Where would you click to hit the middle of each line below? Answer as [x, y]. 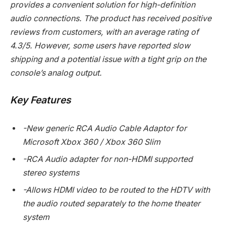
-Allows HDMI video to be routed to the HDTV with [116, 190]
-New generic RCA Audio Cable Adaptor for [105, 128]
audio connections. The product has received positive [111, 18]
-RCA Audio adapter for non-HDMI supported [108, 159]
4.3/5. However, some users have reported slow [100, 45]
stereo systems [51, 173]
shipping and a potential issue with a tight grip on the [108, 59]
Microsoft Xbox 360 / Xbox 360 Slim [92, 142]
